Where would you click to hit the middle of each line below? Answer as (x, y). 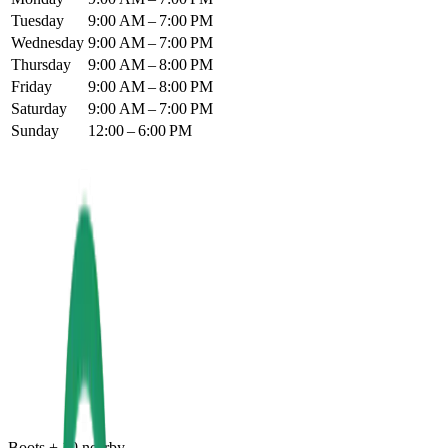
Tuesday (37, 20)
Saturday (39, 108)
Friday (31, 86)
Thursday (41, 64)
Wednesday (47, 42)
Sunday (35, 130)
